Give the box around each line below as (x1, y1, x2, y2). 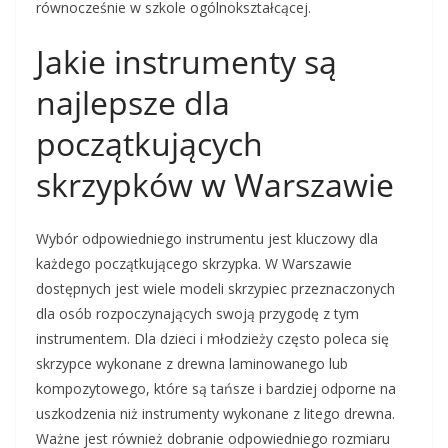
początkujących (36, 122, 263, 166)
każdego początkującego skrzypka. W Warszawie (36, 254, 352, 274)
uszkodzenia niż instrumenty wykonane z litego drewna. (36, 404, 395, 424)
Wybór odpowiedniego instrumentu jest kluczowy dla (36, 229, 378, 249)
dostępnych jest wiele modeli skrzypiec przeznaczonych (36, 279, 395, 299)
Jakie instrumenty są (36, 40, 337, 84)
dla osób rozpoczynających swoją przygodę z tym (36, 304, 359, 324)
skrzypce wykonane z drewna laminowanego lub (36, 354, 348, 374)
